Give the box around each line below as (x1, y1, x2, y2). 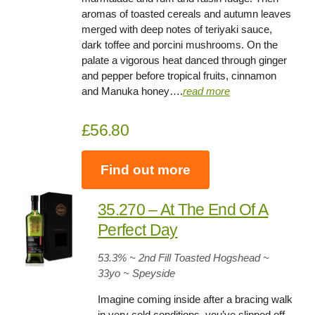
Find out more (101, 162, 191, 177)
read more (183, 85, 231, 98)
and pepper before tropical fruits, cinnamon (82, 70, 277, 82)
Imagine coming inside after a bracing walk (98, 293, 293, 306)
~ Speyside (123, 267, 176, 280)
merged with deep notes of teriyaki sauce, (82, 23, 273, 36)
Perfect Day (98, 221, 178, 240)
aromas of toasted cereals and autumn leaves (82, 8, 292, 20)
